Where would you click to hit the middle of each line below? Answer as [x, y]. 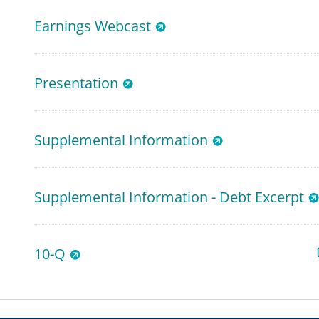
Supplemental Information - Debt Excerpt [169, 197]
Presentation [76, 83]
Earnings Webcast [92, 26]
